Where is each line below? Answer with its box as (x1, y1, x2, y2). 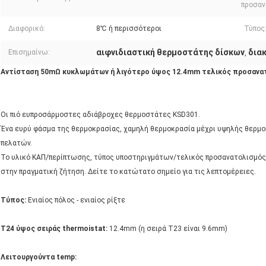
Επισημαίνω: (8, 48, 50, 57)
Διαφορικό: (8, 24, 45, 33)
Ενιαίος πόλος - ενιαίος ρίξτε (26, 196, 125, 205)
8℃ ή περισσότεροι (96, 24, 161, 33)
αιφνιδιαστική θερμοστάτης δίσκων (96, 47, 245, 58)
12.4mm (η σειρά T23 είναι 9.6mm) (107, 224, 227, 233)
